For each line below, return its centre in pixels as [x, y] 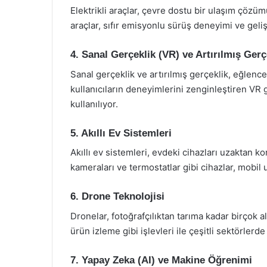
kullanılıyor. [94, 104]
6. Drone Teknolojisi [117, 196]
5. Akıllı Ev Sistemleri [121, 133]
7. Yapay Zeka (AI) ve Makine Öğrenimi [161, 260]
